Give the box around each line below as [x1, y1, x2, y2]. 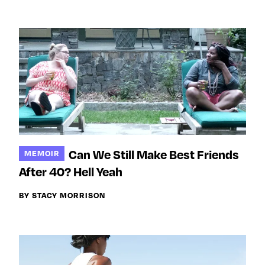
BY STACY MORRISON [19, 190, 105, 201]
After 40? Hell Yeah [19, 164, 122, 180]
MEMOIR [24, 147, 60, 158]
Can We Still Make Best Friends [69, 147, 240, 163]
